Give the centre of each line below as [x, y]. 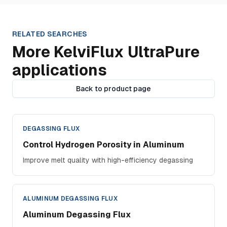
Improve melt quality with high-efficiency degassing [108, 160]
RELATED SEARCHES [50, 34]
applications [60, 70]
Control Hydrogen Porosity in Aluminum [104, 145]
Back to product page [113, 89]
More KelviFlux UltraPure [106, 52]
